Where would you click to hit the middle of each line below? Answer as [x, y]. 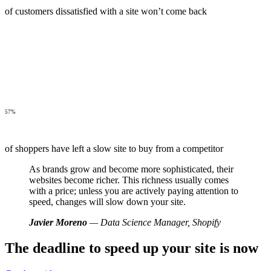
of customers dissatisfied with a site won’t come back [106, 11]
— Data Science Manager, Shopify [154, 222]
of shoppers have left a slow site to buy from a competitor [114, 149]
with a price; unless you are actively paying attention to [134, 191]
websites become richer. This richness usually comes [129, 180]
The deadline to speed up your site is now [132, 248]
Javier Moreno [58, 222]
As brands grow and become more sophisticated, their [131, 169]
